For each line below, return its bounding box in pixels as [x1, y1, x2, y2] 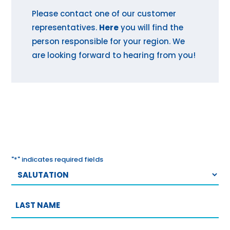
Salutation [11, 164, 59, 176]
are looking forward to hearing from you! [32, 50, 196, 61]
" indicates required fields [17, 155, 104, 165]
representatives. [32, 22, 100, 33]
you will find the [119, 22, 184, 33]
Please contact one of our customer [32, 8, 177, 20]
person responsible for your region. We [32, 36, 185, 47]
